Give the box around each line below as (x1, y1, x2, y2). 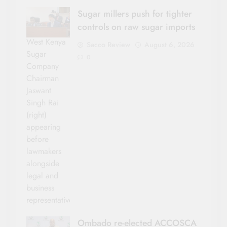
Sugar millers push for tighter (78, 7, 192, 21)
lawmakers (26, 145, 61, 158)
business (26, 182, 54, 194)
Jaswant (26, 85, 51, 97)
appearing (26, 121, 61, 133)
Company (26, 60, 59, 72)
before (26, 133, 49, 145)
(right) (26, 109, 47, 121)
